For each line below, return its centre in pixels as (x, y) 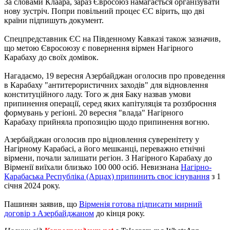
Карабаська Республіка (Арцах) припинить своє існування (107, 176)
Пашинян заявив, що (42, 204)
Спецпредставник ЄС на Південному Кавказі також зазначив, (112, 39)
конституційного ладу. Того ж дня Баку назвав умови (98, 94)
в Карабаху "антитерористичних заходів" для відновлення (106, 85)
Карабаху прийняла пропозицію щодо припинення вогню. (107, 122)
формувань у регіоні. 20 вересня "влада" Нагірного (94, 112)
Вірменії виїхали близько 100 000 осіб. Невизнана (92, 167)
